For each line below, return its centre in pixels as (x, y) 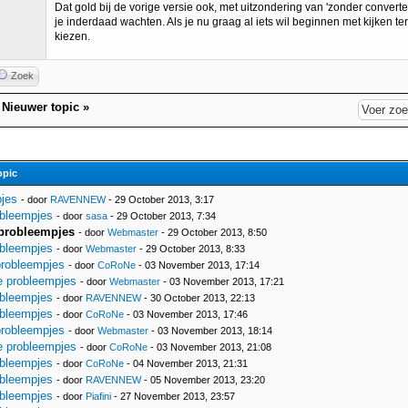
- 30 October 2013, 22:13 (198, 298)
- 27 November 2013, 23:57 (173, 396)
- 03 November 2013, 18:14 (210, 331)
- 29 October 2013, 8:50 (213, 232)
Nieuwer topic (41, 107)
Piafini (98, 396)
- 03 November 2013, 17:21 (222, 281)
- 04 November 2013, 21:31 (186, 363)
